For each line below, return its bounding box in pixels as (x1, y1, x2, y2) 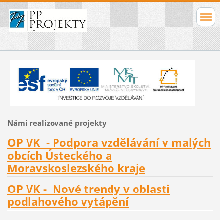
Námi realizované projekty (7, 117, 107, 128)
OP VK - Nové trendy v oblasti (7, 181, 170, 197)
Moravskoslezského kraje (7, 160, 145, 176)
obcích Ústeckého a (7, 147, 112, 163)
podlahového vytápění (7, 194, 129, 210)
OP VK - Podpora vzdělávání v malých (7, 135, 211, 150)
